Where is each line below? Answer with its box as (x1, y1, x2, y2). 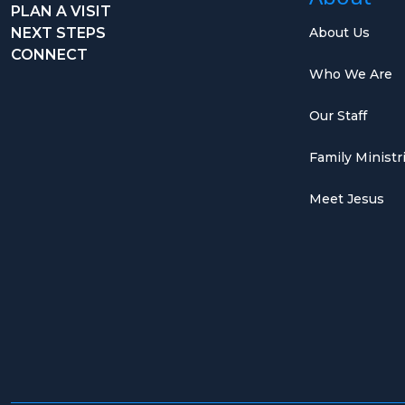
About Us (309, 24, 370, 41)
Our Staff (309, 107, 367, 124)
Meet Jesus (309, 190, 384, 207)
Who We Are (309, 65, 392, 82)
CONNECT (11, 45, 88, 63)
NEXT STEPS (11, 24, 106, 42)
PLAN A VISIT (11, 2, 111, 20)
